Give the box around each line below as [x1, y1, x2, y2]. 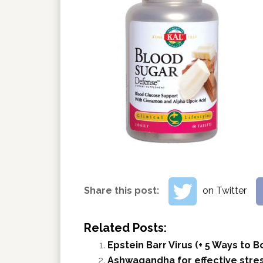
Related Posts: [84, 220, 167, 235]
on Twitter [203, 185, 247, 196]
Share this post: [84, 185, 161, 196]
